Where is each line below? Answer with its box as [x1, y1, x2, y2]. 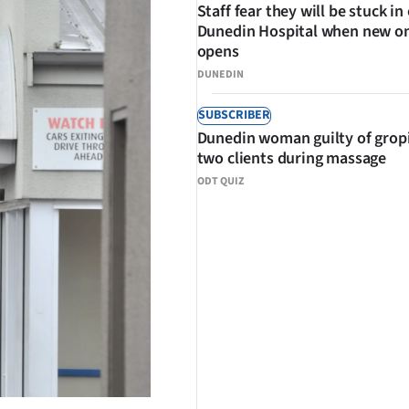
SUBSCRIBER [197, 106, 270, 124]
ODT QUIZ [196, 173, 244, 189]
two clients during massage [196, 147, 386, 170]
